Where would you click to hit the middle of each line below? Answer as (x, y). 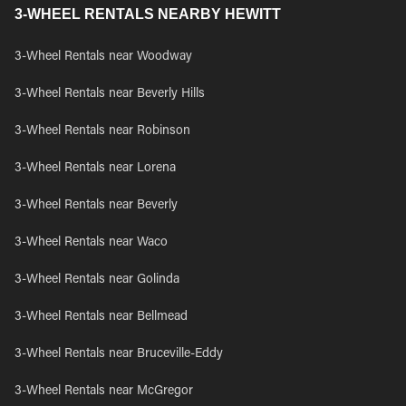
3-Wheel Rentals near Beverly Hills (110, 94)
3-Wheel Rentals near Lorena (95, 169)
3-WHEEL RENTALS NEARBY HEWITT (148, 14)
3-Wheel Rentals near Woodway (103, 57)
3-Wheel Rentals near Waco (91, 243)
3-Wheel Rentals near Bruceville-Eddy (119, 354)
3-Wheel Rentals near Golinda (97, 280)
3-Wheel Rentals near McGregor (104, 391)
